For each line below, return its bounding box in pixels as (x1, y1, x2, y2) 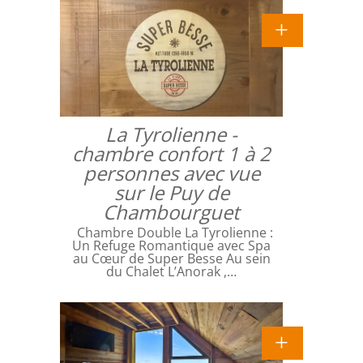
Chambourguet (103, 198, 240, 225)
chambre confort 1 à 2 (72, 139, 271, 167)
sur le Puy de (113, 178, 229, 206)
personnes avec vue (83, 159, 260, 186)
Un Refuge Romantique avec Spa (72, 236, 271, 254)
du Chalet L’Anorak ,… (106, 262, 237, 280)
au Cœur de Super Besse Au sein (72, 249, 271, 267)
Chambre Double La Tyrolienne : (70, 223, 273, 241)
